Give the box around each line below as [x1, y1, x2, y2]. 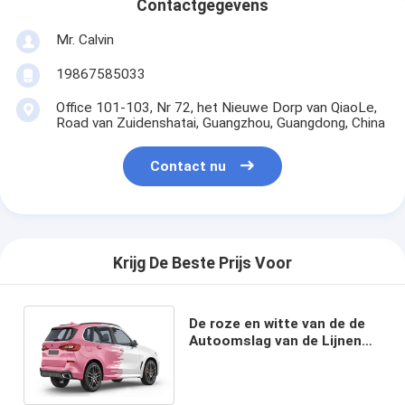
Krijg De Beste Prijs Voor [113, 254, 292, 273]
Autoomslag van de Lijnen [188, 332, 362, 349]
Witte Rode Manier [188, 366, 313, 383]
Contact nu [150, 158, 227, 175]
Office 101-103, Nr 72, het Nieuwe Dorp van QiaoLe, [55, 99, 377, 116]
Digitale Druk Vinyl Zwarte [188, 349, 359, 366]
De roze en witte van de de [188, 315, 365, 332]
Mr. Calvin [55, 31, 114, 48]
